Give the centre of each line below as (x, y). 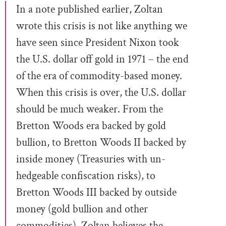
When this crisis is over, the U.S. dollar (101, 92)
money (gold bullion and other (82, 209)
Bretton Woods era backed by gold (91, 126)
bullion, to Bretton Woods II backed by (101, 142)
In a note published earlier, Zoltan (90, 9)
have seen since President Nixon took (98, 42)
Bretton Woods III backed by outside (96, 192)
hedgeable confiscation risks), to (86, 176)
